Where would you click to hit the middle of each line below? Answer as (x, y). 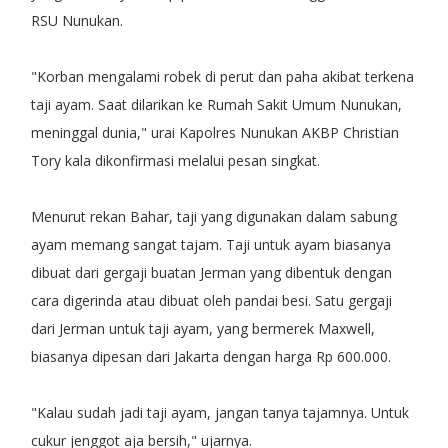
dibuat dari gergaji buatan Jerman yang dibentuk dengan (211, 272)
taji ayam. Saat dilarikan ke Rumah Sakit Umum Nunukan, (216, 104)
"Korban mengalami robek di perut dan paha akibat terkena (222, 76)
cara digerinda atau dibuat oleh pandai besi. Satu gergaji (211, 300)
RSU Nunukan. (76, 20)
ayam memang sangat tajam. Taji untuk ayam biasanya (210, 244)
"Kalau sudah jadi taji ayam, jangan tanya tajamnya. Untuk (219, 412)
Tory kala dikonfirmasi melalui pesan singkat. (175, 160)
